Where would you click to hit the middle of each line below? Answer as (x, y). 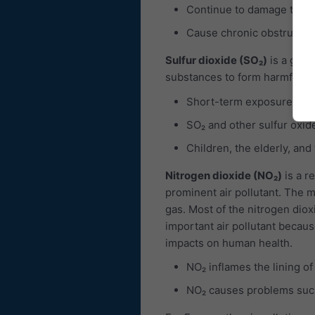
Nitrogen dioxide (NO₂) (224, 175)
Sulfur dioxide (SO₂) (216, 60)
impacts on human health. (229, 243)
